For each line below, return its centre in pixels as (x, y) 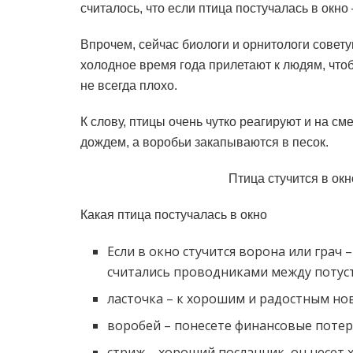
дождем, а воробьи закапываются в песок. (204, 143)
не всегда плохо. (129, 86)
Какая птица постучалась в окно (174, 215)
